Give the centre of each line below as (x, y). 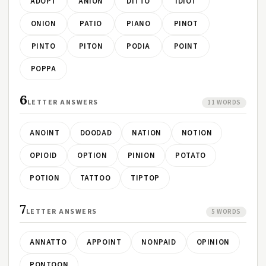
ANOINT (45, 133)
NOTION (197, 133)
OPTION (92, 156)
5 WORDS (226, 212)
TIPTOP (145, 178)
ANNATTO (48, 242)
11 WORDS (224, 102)
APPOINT (104, 242)
